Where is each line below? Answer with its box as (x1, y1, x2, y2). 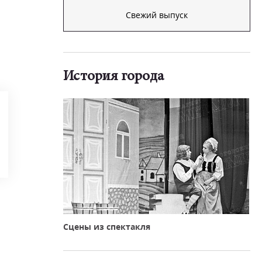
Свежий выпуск (126, 9, 188, 20)
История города (63, 70, 164, 84)
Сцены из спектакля (63, 221, 150, 232)
